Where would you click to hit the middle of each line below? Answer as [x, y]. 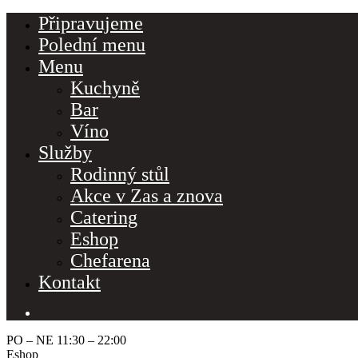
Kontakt [70, 282]
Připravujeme [91, 23]
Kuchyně [105, 88]
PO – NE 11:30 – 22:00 [66, 340]
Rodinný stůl [120, 174]
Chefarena [110, 261]
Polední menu [92, 45]
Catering [104, 217]
